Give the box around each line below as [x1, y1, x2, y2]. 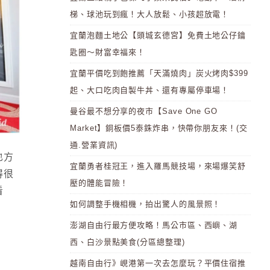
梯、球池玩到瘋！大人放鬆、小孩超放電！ [70, 10, 230, 19]
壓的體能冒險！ [70, 178, 129, 187]
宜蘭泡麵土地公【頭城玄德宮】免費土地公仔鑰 [70, 31, 246, 40]
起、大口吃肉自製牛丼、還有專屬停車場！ [70, 86, 230, 95]
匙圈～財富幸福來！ [70, 48, 146, 57]
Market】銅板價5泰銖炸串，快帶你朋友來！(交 [70, 124, 248, 133]
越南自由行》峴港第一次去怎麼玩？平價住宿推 [70, 259, 246, 268]
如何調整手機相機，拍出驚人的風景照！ [70, 199, 221, 209]
